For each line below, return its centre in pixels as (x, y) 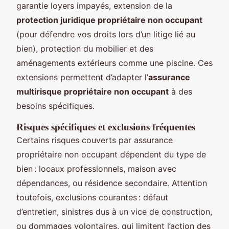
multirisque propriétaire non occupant (93, 91)
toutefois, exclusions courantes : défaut (92, 197)
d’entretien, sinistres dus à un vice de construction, (114, 211)
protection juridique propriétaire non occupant (109, 20)
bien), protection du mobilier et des (85, 48)
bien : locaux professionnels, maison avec (96, 168)
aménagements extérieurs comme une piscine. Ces (114, 63)
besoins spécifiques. (55, 106)
